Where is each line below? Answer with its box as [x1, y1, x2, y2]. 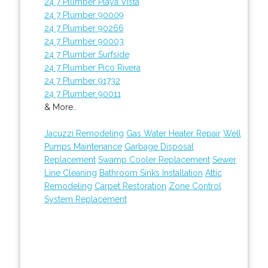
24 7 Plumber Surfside [44, 49, 129, 59]
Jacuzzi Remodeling [44, 128, 124, 138]
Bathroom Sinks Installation [99, 167, 203, 178]
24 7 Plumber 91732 [44, 75, 120, 86]
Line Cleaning [44, 167, 97, 178]
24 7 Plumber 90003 [44, 36, 124, 46]
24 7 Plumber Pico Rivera [44, 62, 141, 72]
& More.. [44, 102, 77, 112]
